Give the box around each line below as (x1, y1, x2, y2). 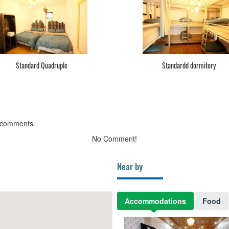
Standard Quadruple (15, 60, 67, 71)
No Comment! (92, 133, 137, 144)
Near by (117, 160, 143, 173)
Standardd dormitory (162, 60, 216, 71)
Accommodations (125, 196, 186, 207)
